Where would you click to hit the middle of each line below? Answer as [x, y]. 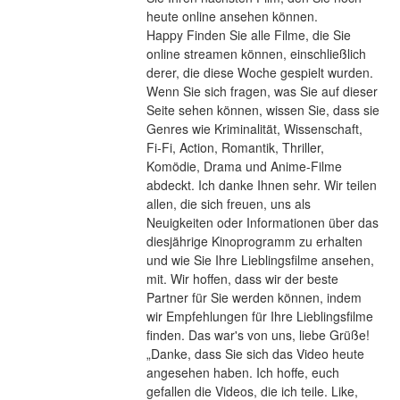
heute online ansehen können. [232, 17]
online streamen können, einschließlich [256, 54]
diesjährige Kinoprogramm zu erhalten [254, 242]
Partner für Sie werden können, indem [254, 298]
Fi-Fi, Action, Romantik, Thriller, [235, 148]
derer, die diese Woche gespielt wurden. [259, 73]
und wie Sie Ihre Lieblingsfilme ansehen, [260, 260]
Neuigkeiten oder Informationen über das [262, 223]
